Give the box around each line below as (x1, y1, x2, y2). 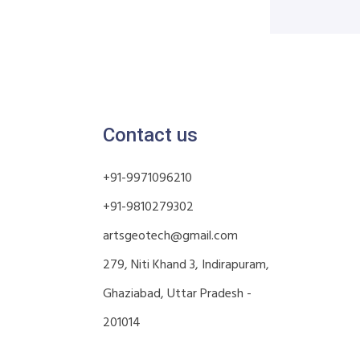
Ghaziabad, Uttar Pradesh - (103, 284, 252, 305)
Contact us (103, 124, 198, 146)
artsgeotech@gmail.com (103, 226, 238, 247)
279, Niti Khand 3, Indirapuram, (103, 255, 269, 276)
